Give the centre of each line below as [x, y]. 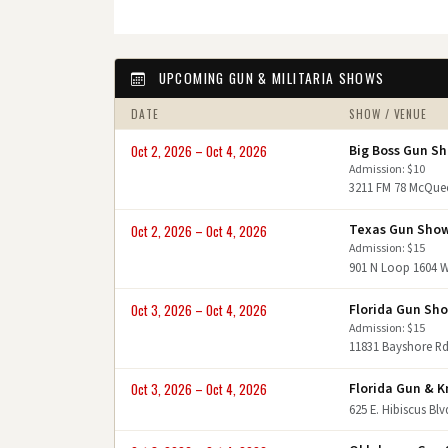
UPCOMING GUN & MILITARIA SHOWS [269, 78]
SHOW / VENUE [388, 114]
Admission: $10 [387, 169]
